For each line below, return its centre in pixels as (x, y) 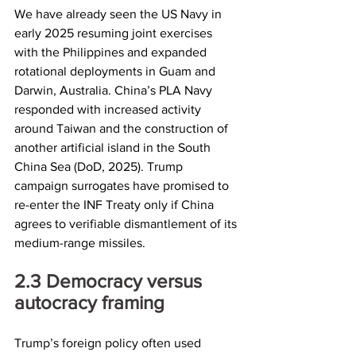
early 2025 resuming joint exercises (115, 33)
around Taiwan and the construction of (123, 128)
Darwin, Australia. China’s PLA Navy (115, 90)
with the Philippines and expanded (112, 52)
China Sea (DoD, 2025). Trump (100, 166)
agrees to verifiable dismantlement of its (127, 223)
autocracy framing (89, 302)
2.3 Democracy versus (27, 281)
